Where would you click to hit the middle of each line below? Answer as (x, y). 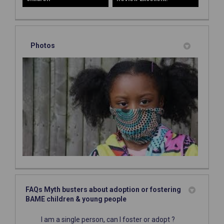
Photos (43, 46)
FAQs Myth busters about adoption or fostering (103, 189)
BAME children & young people (76, 199)
